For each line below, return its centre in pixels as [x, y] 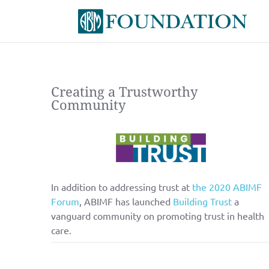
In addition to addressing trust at [120, 186]
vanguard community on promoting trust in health [157, 215]
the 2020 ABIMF [227, 186]
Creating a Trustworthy [124, 92]
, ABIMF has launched [125, 201]
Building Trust [202, 201]
